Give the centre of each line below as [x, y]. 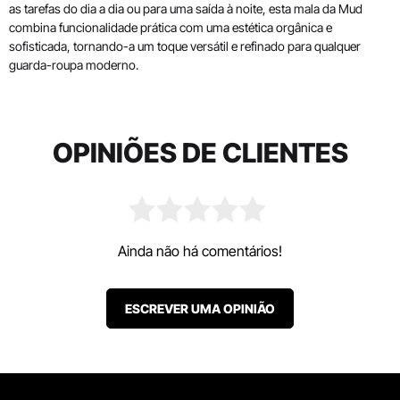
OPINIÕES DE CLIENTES [200, 153]
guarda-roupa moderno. [74, 65]
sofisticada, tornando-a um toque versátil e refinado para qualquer [185, 46]
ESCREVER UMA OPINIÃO [200, 308]
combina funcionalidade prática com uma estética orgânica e [171, 27]
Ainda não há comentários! [200, 251]
